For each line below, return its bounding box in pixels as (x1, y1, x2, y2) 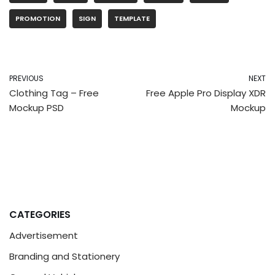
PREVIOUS (9, 73, 44, 84)
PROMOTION (15, 14, 60, 24)
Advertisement (9, 229, 78, 242)
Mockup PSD (9, 101, 64, 115)
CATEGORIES (9, 207, 71, 222)
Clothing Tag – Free (9, 87, 99, 100)
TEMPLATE (114, 14, 150, 24)
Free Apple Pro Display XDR (146, 87, 266, 100)
